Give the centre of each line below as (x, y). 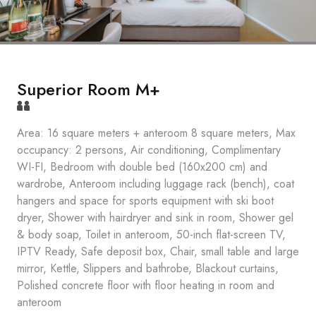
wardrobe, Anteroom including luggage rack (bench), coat (156, 184)
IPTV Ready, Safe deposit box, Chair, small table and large (158, 251)
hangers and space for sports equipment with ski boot (145, 201)
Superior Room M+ (89, 89)
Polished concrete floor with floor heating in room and (146, 285)
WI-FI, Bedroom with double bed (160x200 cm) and (142, 167)
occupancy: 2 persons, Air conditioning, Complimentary (149, 150)
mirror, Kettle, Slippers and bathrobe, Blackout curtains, (148, 268)
